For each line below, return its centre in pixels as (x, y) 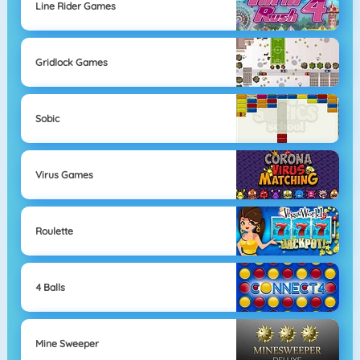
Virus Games (64, 174)
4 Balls (50, 287)
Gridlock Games (71, 62)
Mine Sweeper (67, 343)
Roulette (54, 231)
